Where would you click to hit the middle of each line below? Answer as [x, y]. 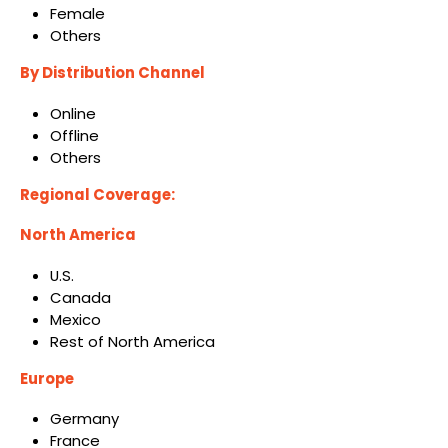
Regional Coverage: [97, 194]
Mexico [75, 319]
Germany [84, 419]
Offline [74, 135]
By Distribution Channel [112, 73]
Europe [47, 378]
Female [77, 14]
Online [72, 113]
